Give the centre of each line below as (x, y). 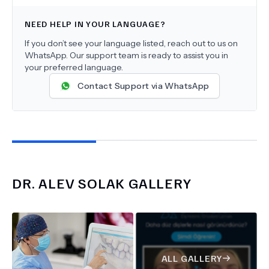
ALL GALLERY (192, 258)
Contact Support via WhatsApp (144, 86)
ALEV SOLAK (82, 183)
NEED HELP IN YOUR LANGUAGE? (95, 24)
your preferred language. (74, 67)
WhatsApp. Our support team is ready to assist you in (126, 55)
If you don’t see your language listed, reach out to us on (131, 43)
